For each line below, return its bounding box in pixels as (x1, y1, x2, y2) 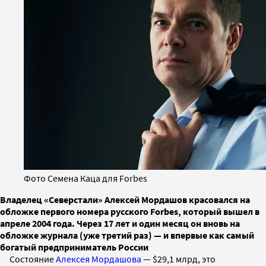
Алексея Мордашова (56, 252, 141, 265)
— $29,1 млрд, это (141, 252, 216, 265)
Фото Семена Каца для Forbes (24, 172, 147, 184)
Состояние (9, 252, 56, 265)
